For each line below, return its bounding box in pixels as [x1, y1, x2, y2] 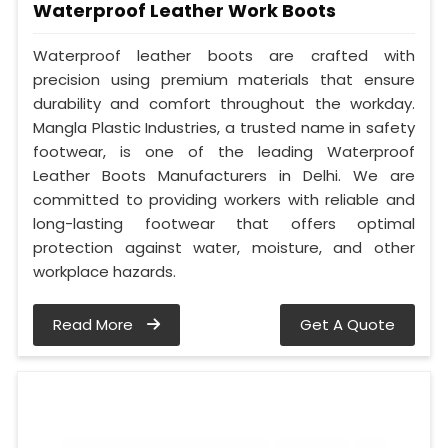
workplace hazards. [33, 261, 176, 283]
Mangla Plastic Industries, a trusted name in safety [33, 117, 415, 139]
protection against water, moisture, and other [33, 237, 415, 259]
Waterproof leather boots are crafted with [33, 45, 415, 67]
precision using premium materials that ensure [33, 69, 415, 91]
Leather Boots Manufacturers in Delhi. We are [33, 165, 415, 187]
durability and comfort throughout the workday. [33, 93, 415, 115]
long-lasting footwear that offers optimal [33, 213, 415, 235]
